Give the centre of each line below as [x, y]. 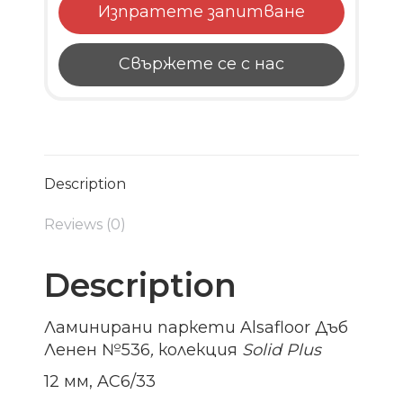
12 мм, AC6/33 [100, 381]
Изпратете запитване [201, 12]
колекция [201, 349]
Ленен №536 [98, 349]
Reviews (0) [85, 224]
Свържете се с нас [201, 64]
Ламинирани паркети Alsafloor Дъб [197, 327]
